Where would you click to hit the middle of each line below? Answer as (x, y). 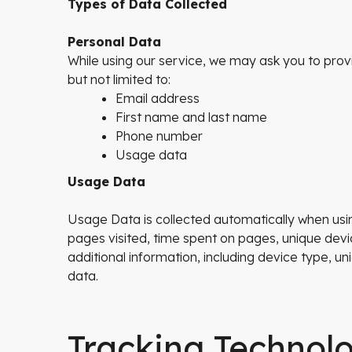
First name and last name (191, 117)
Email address (158, 98)
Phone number (159, 136)
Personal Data (114, 42)
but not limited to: (119, 79)
